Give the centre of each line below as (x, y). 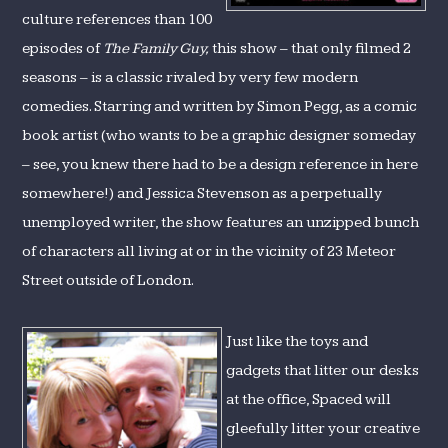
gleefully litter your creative (323, 428)
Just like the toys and (297, 341)
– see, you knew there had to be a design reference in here (220, 164)
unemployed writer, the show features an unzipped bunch (221, 222)
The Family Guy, (156, 48)
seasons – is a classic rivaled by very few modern (190, 77)
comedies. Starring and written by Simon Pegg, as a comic (220, 106)
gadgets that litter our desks (323, 370)
